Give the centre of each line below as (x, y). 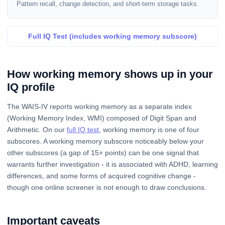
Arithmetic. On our (37, 129)
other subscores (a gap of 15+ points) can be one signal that (103, 152)
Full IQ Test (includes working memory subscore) (113, 36)
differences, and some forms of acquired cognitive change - (101, 176)
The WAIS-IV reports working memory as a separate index (99, 106)
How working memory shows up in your (110, 74)
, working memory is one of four (149, 129)
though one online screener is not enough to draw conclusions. (107, 187)
